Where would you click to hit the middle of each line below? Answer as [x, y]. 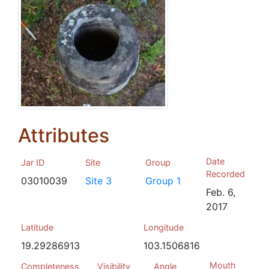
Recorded [225, 174]
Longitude [164, 227]
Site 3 [98, 181]
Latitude [37, 227]
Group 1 [163, 181]
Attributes [64, 135]
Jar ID [33, 162]
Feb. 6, [220, 192]
